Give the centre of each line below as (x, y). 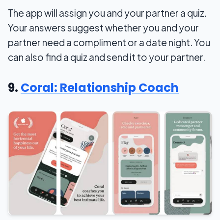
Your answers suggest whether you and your (103, 28)
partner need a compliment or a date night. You (109, 42)
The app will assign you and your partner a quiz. (107, 13)
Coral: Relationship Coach (100, 88)
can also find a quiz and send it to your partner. (107, 57)
